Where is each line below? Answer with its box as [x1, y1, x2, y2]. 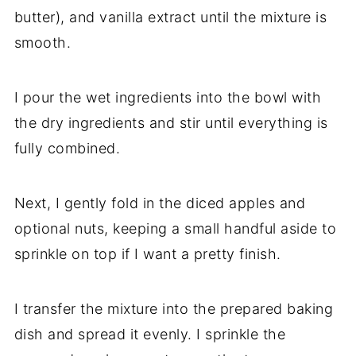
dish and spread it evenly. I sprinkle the [14, 326, 286, 343]
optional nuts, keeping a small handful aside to [14, 220, 337, 238]
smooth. [14, 34, 72, 52]
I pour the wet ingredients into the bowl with [14, 89, 322, 106]
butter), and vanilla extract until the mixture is [14, 9, 327, 26]
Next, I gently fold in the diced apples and [14, 195, 306, 212]
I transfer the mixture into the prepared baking [14, 300, 334, 318]
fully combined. [14, 140, 121, 157]
